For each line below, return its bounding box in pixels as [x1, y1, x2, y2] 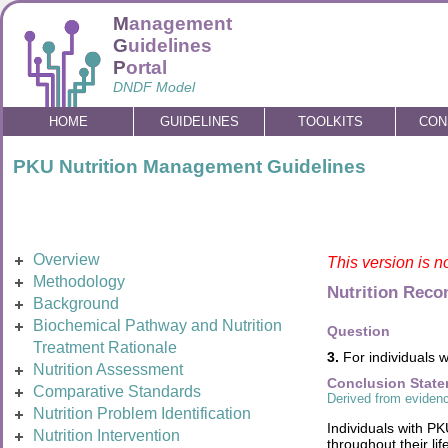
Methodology [33, 273, 125, 290]
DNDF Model [113, 79, 195, 95]
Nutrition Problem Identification [33, 405, 251, 422]
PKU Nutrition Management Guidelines [13, 156, 366, 177]
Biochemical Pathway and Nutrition [33, 317, 282, 334]
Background [33, 295, 119, 312]
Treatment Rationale [33, 339, 177, 356]
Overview [33, 251, 100, 268]
